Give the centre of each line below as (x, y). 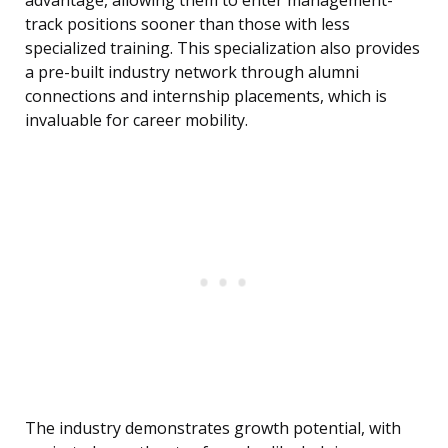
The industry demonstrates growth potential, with (213, 428)
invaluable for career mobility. (136, 120)
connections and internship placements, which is (206, 96)
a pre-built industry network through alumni (192, 72)
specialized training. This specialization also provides (222, 48)
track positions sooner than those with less (187, 24)
